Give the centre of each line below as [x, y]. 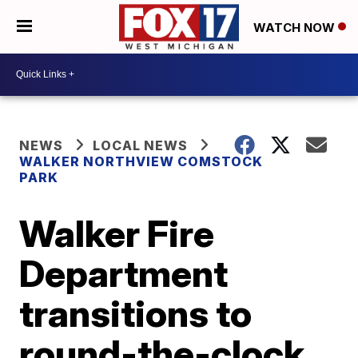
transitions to [136, 313]
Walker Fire [117, 233]
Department [124, 273]
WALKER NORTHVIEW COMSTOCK [141, 161]
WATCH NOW [296, 27]
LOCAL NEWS [141, 145]
